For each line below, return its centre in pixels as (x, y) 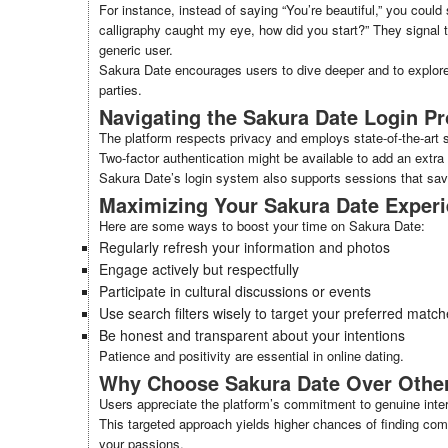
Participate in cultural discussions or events (235, 291)
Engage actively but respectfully (199, 269)
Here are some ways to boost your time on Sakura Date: (262, 225)
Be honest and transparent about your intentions (252, 335)
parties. (120, 89)
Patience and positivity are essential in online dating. (251, 355)
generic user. (136, 49)
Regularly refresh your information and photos (244, 247)
